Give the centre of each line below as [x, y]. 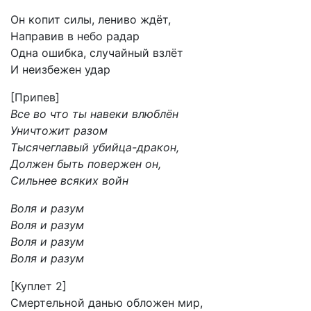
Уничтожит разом [59, 131]
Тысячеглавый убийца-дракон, [95, 147]
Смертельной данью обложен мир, [107, 303]
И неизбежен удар [60, 69]
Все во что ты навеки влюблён [94, 114]
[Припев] [35, 97]
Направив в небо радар [75, 36]
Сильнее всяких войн [69, 180]
